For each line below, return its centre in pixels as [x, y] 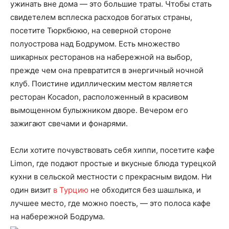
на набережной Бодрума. [58, 216]
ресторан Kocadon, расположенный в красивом [99, 97]
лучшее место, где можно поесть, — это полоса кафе [110, 203]
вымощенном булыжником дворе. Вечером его [99, 110]
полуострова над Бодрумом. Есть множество [95, 44]
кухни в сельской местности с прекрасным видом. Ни [111, 177]
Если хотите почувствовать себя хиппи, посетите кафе [112, 150]
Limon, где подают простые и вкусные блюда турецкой [113, 163]
